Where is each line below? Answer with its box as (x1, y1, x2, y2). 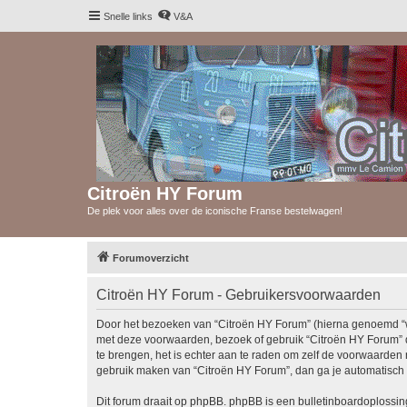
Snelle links (104, 11, 153, 22)
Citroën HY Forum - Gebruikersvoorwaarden (96, 286, 381, 303)
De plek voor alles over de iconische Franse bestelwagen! (87, 205, 342, 216)
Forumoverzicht (113, 252, 189, 263)
